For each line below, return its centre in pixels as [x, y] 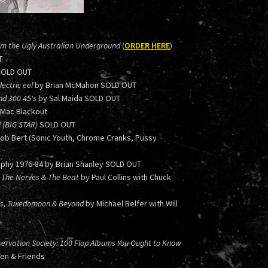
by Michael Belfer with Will [132, 203]
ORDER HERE [147, 45]
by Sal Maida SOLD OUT [78, 98]
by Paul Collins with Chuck [126, 177]
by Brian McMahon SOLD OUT [85, 85]
